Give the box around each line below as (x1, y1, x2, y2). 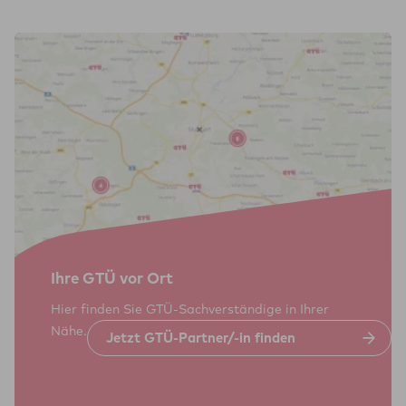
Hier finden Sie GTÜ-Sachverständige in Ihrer (51, 301, 329, 317)
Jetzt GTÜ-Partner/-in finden (106, 329, 295, 346)
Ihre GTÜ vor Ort (51, 268, 173, 287)
